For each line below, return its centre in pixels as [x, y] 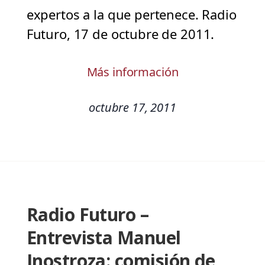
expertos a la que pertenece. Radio [131, 14]
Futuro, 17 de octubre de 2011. [122, 34]
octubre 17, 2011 [132, 108]
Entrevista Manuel [104, 238]
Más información [132, 72]
